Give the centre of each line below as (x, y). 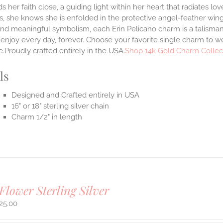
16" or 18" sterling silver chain (60, 106)
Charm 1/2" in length (47, 117)
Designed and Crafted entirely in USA (76, 95)
